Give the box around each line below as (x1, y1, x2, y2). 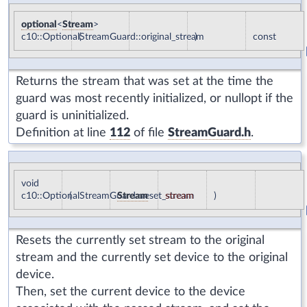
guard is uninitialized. (16, 109, 129, 122)
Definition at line (16, 126, 110, 139)
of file (130, 126, 168, 139)
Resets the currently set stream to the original (16, 234, 265, 247)
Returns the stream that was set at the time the (16, 75, 273, 88)
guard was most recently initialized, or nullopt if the (16, 92, 293, 105)
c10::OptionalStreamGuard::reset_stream (21, 191, 195, 201)
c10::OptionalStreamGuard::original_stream (21, 32, 204, 42)
